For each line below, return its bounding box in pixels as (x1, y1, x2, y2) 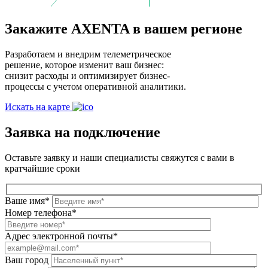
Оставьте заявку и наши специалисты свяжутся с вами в (5, 152, 234, 163)
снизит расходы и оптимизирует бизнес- (5, 71, 170, 81)
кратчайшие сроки (5, 163, 80, 173)
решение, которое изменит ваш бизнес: (5, 60, 164, 71)
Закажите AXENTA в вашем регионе (5, 21, 242, 37)
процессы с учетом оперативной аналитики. (5, 81, 186, 92)
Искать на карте (5, 102, 72, 112)
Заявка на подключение (5, 124, 160, 140)
